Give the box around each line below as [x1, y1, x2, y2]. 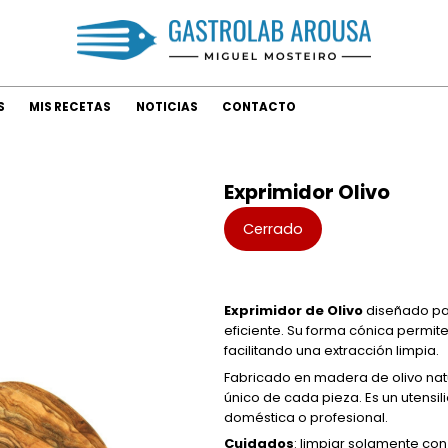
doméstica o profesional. [224, 407, 388, 427]
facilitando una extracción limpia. [224, 341, 439, 361]
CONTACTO [222, 98, 297, 115]
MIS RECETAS [29, 98, 112, 115]
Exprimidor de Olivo [224, 301, 363, 321]
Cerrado [242, 218, 303, 239]
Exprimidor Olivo [224, 179, 390, 207]
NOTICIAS [135, 98, 198, 115]
